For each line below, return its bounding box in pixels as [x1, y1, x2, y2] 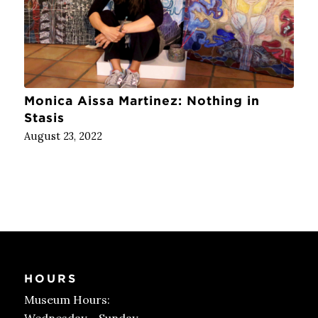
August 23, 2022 [23, 129, 102, 143]
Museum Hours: [23, 292, 110, 307]
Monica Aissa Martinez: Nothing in [23, 93, 260, 107]
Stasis [23, 110, 65, 124]
